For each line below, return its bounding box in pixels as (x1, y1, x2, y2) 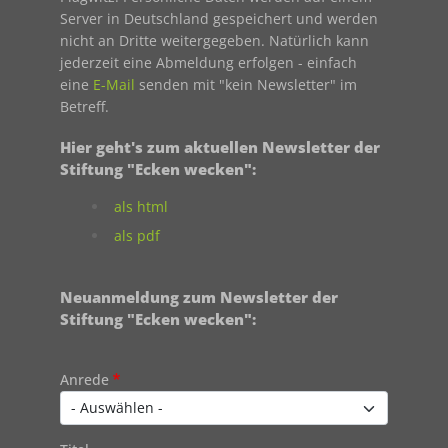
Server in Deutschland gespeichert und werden (59, 8, 378, 28)
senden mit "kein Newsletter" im (134, 74, 357, 94)
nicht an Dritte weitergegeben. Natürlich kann (59, 30, 369, 50)
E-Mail (92, 74, 135, 94)
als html (114, 197, 169, 217)
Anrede (59, 370, 109, 390)
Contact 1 (58, 346, 153, 375)
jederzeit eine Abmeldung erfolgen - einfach (59, 52, 357, 72)
